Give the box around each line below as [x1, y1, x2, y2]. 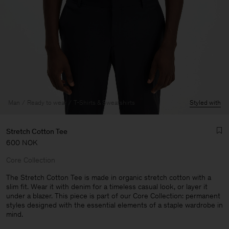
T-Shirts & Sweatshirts [74, 99, 135, 106]
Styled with [190, 99, 221, 106]
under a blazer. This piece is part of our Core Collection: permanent [6, 191, 220, 200]
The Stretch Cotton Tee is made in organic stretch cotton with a [6, 173, 211, 182]
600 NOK [6, 138, 37, 147]
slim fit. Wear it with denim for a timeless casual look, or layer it [6, 182, 208, 191]
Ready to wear [27, 99, 66, 106]
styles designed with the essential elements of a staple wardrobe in [6, 200, 223, 210]
